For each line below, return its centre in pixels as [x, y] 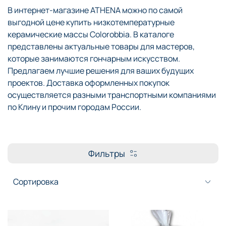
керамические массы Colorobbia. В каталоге [91, 34]
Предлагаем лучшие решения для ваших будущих [101, 70]
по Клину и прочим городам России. [74, 107]
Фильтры [106, 153]
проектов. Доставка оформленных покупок [89, 82]
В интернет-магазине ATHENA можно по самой [95, 10]
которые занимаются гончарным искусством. [94, 58]
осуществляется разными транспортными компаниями [112, 95]
